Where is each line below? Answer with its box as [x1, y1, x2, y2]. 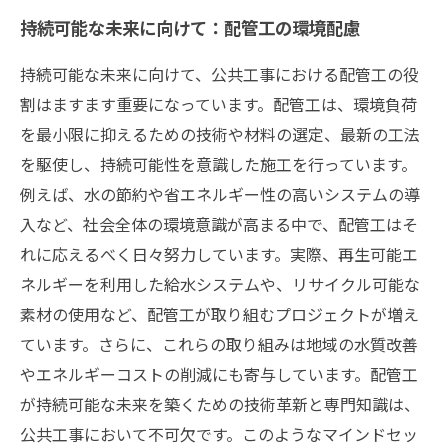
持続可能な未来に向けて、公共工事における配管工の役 [20, 62, 419, 86]
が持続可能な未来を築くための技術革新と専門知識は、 [20, 392, 420, 416]
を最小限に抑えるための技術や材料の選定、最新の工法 [20, 122, 420, 146]
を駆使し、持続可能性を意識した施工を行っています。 [20, 152, 417, 176]
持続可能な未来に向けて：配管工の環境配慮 [20, 15, 360, 40]
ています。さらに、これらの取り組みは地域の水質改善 [20, 332, 418, 356]
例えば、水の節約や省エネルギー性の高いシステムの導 [20, 182, 420, 206]
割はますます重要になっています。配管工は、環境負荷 [20, 92, 417, 116]
